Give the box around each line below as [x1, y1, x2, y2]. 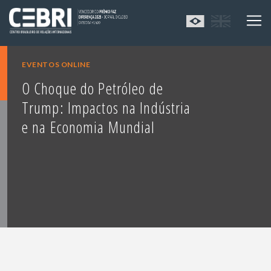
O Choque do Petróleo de [22, 77, 163, 100]
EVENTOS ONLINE [22, 60, 91, 70]
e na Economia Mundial [22, 116, 155, 139]
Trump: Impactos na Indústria [22, 97, 191, 119]
